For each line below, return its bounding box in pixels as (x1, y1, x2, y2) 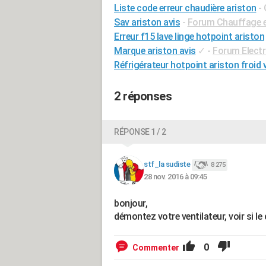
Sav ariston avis (114, 17, 180, 28)
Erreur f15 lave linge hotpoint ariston (114, 31, 264, 42)
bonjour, (114, 198, 147, 209)
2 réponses (114, 89, 172, 103)
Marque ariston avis (114, 45, 196, 56)
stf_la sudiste (144, 160, 190, 169)
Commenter (132, 243, 179, 252)
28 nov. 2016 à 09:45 (144, 172, 207, 181)
